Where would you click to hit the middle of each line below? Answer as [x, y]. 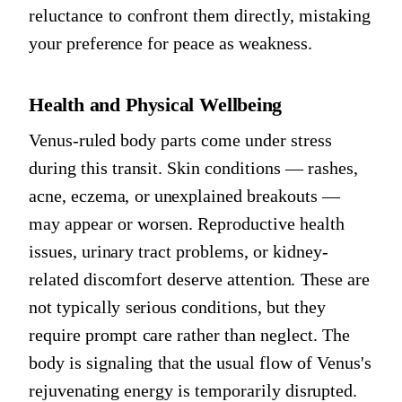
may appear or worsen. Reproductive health [187, 223]
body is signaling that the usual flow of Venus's [200, 362]
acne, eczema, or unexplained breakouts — [184, 195]
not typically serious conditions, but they [177, 306]
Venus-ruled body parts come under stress [180, 140]
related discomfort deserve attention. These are [200, 279]
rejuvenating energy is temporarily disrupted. [193, 390]
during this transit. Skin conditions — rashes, [193, 167]
